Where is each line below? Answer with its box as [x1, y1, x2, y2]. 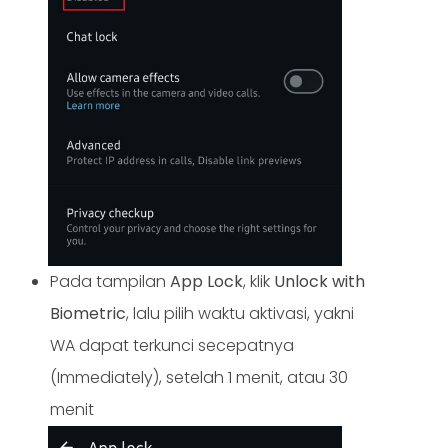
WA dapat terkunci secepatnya [50, 333, 294, 357]
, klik [243, 269, 274, 293]
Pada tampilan [50, 269, 170, 293]
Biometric [50, 301, 126, 325]
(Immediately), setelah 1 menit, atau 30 [50, 365, 348, 389]
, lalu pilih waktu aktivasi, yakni [126, 301, 354, 325]
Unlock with [274, 269, 365, 293]
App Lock [170, 269, 243, 293]
